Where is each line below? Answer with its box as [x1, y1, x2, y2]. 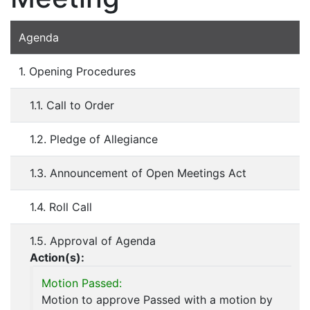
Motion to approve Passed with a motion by [42, 293, 273, 307]
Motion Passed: [42, 276, 122, 291]
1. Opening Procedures [19, 64, 136, 79]
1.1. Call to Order [30, 98, 114, 113]
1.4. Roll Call [30, 200, 92, 215]
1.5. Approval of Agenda [30, 234, 156, 248]
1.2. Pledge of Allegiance [30, 132, 158, 147]
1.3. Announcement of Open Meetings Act [30, 166, 246, 181]
